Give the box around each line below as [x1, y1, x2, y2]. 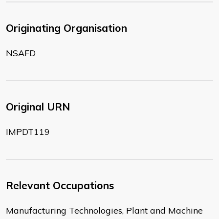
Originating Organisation [6, 22, 127, 35]
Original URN [6, 100, 70, 113]
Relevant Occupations [6, 179, 114, 192]
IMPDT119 [6, 126, 50, 138]
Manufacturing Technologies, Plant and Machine [6, 205, 203, 217]
